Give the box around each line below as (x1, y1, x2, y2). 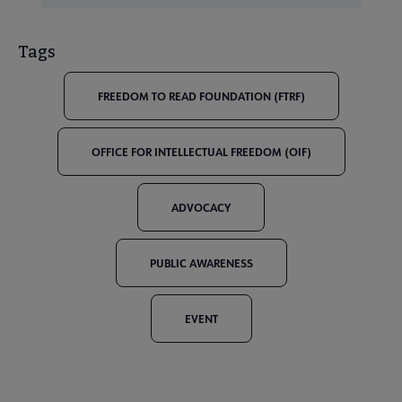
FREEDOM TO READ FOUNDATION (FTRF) (97, 88, 305, 103)
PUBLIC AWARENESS (149, 255, 253, 270)
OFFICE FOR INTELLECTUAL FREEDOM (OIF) (91, 144, 311, 159)
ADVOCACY (171, 199, 231, 214)
